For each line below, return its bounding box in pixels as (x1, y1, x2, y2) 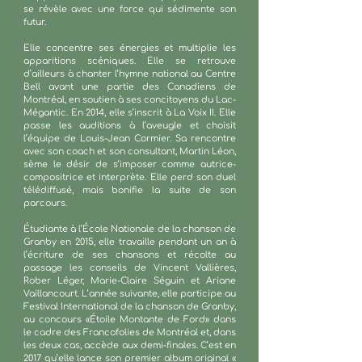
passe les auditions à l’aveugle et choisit (23, 120, 236, 131)
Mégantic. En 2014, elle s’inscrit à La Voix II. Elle (23, 107, 236, 118)
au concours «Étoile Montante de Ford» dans (23, 314, 236, 325)
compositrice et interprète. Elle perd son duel (23, 172, 236, 183)
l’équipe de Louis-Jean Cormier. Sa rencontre (23, 133, 236, 144)
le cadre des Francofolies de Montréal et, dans (23, 327, 236, 338)
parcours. (23, 198, 67, 208)
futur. (23, 17, 46, 27)
